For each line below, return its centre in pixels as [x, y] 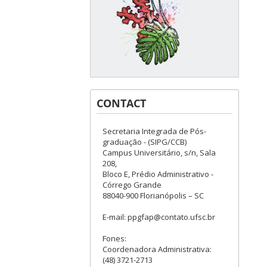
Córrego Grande [132, 185]
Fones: [114, 239]
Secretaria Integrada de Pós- [154, 131]
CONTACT [121, 103]
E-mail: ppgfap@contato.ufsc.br [159, 217]
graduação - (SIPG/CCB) [145, 142]
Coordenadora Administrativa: [157, 249]
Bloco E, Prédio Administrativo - [158, 174]
